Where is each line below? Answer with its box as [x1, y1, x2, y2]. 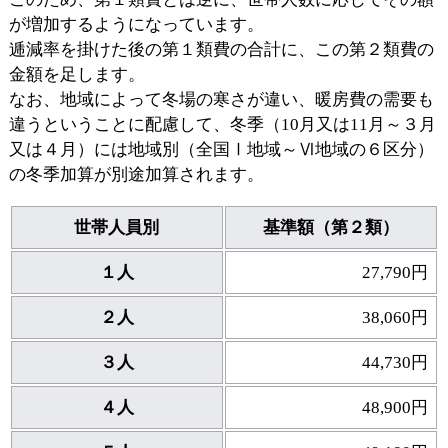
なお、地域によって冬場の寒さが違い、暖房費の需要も [8, 89, 434, 109]
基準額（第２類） [262, 218, 399, 238]
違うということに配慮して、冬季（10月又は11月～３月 [8, 114, 436, 134]
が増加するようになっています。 [8, 14, 264, 34]
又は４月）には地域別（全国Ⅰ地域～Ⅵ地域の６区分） [8, 139, 434, 159]
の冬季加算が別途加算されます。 [8, 164, 264, 184]
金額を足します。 [8, 64, 149, 84]
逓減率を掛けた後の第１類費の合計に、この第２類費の [8, 39, 434, 59]
